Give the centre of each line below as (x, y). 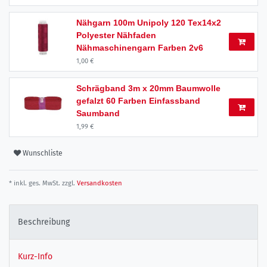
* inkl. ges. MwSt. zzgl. (42, 183)
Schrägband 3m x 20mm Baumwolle (148, 88)
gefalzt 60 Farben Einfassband (138, 100)
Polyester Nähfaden (116, 35)
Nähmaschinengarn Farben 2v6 (140, 47)
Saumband (98, 113)
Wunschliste (43, 153)
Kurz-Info (35, 257)
